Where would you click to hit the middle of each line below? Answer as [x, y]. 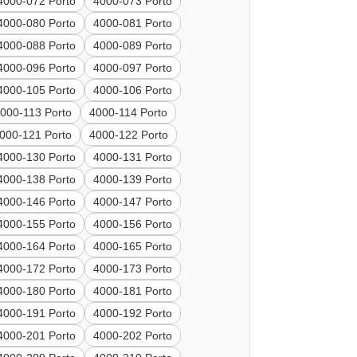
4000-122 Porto [129, 135]
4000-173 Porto [133, 269]
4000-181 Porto [133, 291]
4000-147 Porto [133, 202]
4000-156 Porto [133, 224]
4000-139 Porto [133, 180]
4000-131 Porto [133, 157]
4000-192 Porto [133, 314]
